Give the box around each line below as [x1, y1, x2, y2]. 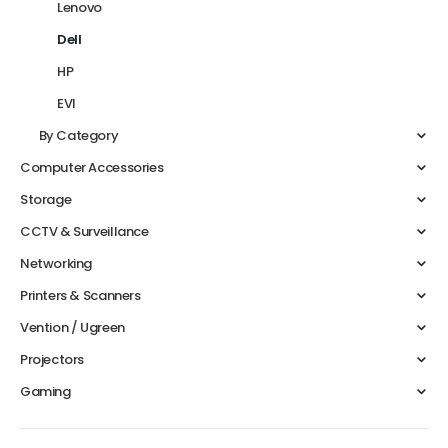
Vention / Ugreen [20, 318, 125, 338]
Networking [20, 254, 93, 274]
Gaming [20, 382, 71, 402]
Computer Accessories [20, 158, 164, 178]
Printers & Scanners [20, 286, 141, 306]
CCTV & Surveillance [20, 222, 149, 242]
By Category [38, 126, 119, 146]
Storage [20, 190, 72, 210]
